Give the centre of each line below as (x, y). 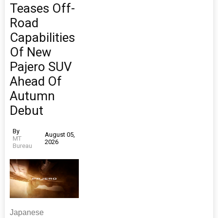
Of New (31, 52)
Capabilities (42, 37)
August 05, (60, 135)
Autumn (32, 96)
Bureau (22, 145)
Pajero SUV (41, 66)
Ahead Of (36, 81)
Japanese (27, 212)
